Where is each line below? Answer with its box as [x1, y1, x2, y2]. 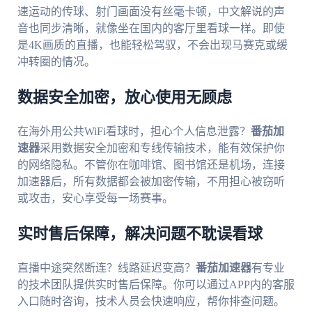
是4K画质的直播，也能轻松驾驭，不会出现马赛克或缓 [17, 39, 288, 52]
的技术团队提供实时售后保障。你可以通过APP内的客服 [17, 279, 295, 291]
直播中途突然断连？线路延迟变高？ [17, 262, 196, 274]
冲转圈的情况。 [17, 56, 95, 68]
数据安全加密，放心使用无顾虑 [17, 90, 232, 106]
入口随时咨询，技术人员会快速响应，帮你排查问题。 [17, 295, 285, 308]
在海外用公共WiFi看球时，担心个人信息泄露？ [17, 125, 251, 138]
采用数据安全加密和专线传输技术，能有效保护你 [39, 142, 285, 155]
